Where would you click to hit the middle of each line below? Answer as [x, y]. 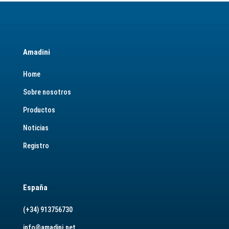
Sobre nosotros [47, 92]
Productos [39, 110]
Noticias [36, 128]
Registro [36, 146]
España [35, 188]
